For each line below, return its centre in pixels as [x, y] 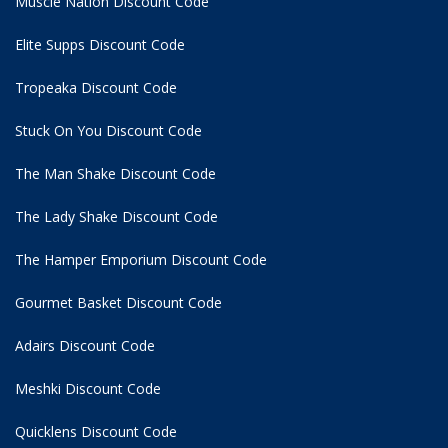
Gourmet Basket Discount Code [118, 303]
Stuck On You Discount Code [108, 131]
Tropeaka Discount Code [96, 88]
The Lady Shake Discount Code [116, 217]
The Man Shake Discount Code [115, 174]
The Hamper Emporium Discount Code [141, 260]
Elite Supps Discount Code [100, 45]
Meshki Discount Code [88, 389]
